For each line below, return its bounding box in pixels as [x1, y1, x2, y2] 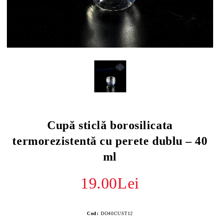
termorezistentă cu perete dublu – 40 [12, 135, 208, 147]
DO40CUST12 [101, 211, 133, 216]
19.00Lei [81, 174, 139, 192]
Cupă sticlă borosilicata [47, 119, 173, 132]
